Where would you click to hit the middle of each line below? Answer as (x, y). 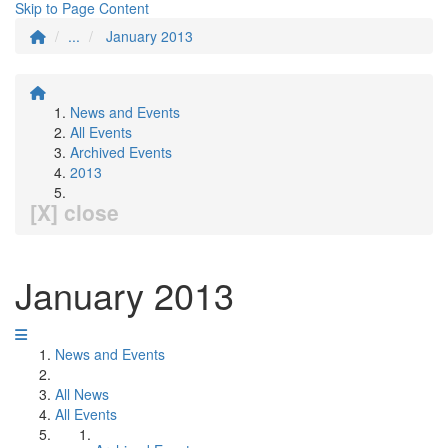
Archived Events (121, 152)
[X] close (74, 212)
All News (82, 394)
